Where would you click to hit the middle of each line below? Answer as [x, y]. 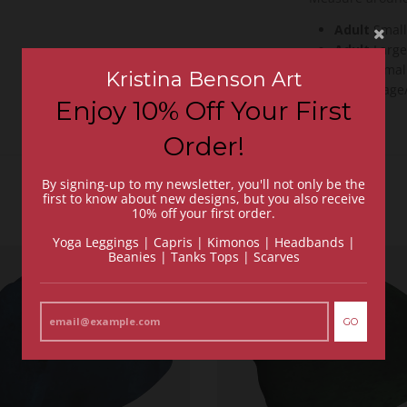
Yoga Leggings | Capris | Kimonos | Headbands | [203, 242]
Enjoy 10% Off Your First [203, 111]
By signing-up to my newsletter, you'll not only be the [203, 184]
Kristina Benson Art [203, 79]
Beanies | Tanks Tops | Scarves [203, 257]
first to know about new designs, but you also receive [203, 199]
